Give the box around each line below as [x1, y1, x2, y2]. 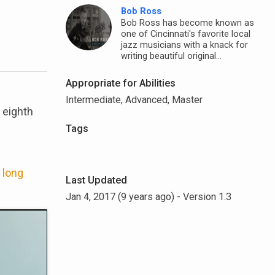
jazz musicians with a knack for [120, 39, 248, 51]
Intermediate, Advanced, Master [65, 93, 203, 106]
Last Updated [65, 174, 127, 186]
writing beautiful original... [120, 50, 222, 62]
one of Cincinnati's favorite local [120, 28, 250, 40]
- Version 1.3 [174, 190, 231, 203]
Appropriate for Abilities [65, 77, 176, 89]
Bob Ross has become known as [120, 17, 254, 29]
